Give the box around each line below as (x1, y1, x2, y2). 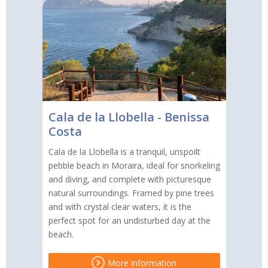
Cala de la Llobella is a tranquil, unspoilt (48, 145, 200, 157)
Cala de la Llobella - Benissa (48, 108, 209, 125)
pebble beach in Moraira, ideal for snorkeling (48, 159, 220, 171)
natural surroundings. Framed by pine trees (48, 187, 214, 199)
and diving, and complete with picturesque (48, 173, 211, 185)
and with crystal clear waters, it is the (48, 200, 191, 212)
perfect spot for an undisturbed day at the (48, 214, 211, 226)
